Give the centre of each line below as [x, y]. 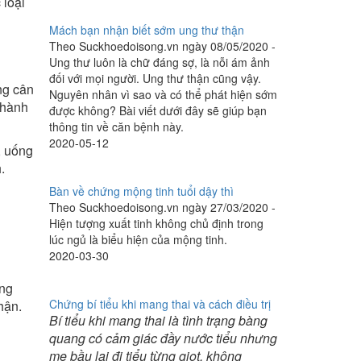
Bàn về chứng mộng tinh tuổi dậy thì [141, 191]
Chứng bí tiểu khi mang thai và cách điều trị [160, 304]
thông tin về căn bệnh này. [116, 127]
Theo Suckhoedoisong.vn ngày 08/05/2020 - [162, 46]
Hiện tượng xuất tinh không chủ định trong [156, 223]
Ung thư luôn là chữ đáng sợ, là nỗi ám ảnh [160, 62]
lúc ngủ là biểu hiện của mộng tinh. [138, 239]
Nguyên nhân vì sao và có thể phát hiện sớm [163, 94]
